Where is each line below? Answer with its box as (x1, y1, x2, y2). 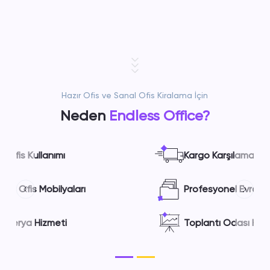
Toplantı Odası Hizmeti (83, 217, 184, 228)
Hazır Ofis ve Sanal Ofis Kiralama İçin (61, 90, 209, 100)
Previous (25, 189, 63, 201)
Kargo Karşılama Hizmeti (83, 149, 189, 161)
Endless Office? (108, 107, 210, 124)
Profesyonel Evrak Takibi (83, 183, 191, 195)
